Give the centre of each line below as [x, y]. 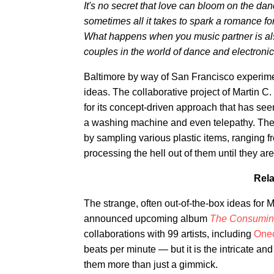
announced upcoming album [147, 219]
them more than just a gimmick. [151, 265]
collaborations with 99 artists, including [169, 234]
